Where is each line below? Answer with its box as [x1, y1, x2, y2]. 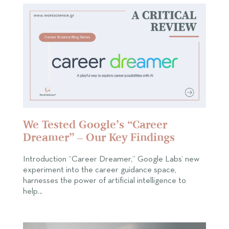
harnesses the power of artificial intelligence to [23, 176, 186, 186]
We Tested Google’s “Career [23, 118, 167, 131]
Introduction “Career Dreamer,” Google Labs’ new [23, 155, 199, 164]
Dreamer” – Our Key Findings [23, 130, 175, 144]
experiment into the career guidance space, [23, 166, 176, 175]
